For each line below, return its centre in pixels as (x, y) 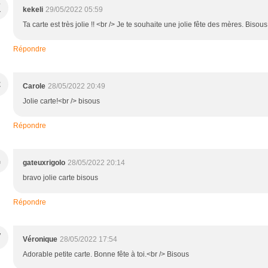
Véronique (40, 239)
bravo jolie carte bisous (60, 177)
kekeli (33, 9)
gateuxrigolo (44, 162)
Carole (34, 86)
